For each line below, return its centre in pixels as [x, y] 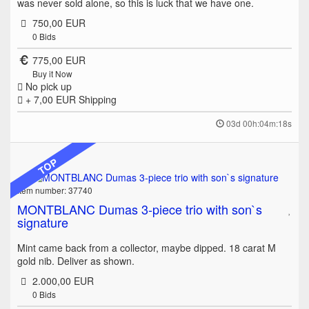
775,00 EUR [59, 60]
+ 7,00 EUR [51, 100]
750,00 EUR [59, 23]
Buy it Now [52, 74]
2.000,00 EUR [63, 281]
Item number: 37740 [55, 190]
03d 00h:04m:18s [259, 123]
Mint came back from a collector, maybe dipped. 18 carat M [147, 248]
